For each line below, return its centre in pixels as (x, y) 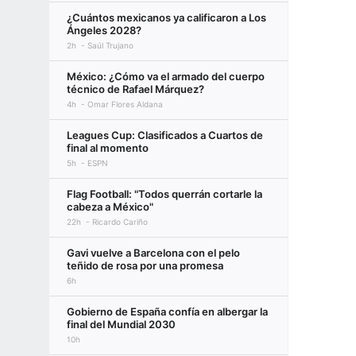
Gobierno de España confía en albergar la (167, 311)
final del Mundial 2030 (121, 324)
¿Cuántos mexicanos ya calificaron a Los (166, 17)
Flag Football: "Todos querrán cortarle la (164, 194)
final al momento (108, 148)
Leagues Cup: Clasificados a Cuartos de (165, 135)
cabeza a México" (110, 207)
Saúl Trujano (110, 45)
